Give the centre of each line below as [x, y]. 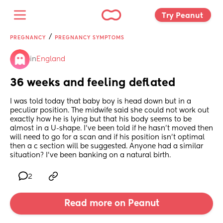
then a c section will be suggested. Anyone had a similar [107, 147]
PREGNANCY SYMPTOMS [90, 38]
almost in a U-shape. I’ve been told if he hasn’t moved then [111, 129]
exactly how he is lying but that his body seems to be [101, 120]
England [51, 59]
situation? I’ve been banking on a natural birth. [90, 156]
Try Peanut [183, 15]
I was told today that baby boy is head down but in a [101, 102]
